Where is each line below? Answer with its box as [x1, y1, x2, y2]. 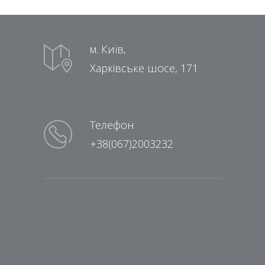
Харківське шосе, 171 [90, 61, 198, 76]
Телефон [90, 118, 134, 132]
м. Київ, [90, 42, 126, 57]
